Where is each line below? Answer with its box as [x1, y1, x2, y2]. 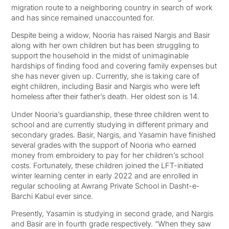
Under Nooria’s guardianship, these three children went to [11, 109, 209, 119]
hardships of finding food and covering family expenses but [11, 61, 217, 71]
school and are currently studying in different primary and [11, 120, 209, 129]
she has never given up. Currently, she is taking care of [11, 72, 199, 81]
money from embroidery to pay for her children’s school [11, 150, 203, 159]
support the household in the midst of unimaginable [11, 51, 189, 60]
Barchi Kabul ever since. [11, 191, 93, 200]
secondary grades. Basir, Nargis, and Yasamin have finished [11, 130, 216, 139]
